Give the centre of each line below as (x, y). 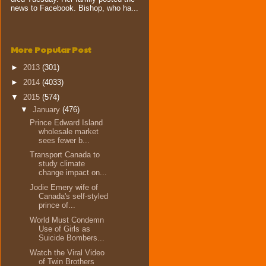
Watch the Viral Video (67, 252)
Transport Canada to (65, 155)
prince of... (57, 205)
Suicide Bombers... (72, 237)
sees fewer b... (64, 140)
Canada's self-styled (74, 196)
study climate (62, 164)
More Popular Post (51, 49)
